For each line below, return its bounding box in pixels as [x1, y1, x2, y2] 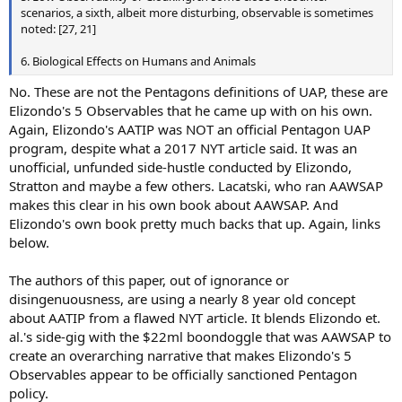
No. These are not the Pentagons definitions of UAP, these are [9, 82, 388, 100]
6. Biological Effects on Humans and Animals [21, 53, 256, 70]
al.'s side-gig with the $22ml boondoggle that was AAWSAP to [9, 327, 391, 345]
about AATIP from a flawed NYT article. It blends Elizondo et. [9, 308, 380, 327]
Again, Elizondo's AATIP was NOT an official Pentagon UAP [9, 119, 371, 138]
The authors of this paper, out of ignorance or [9, 270, 289, 289]
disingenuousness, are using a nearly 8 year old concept [9, 289, 355, 308]
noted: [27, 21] [21, 21, 96, 38]
